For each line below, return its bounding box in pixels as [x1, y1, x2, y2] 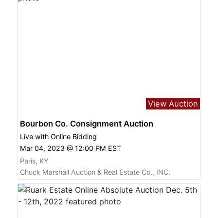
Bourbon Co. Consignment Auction [20, 119, 153, 129]
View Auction [148, 99, 198, 109]
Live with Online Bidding [20, 132, 97, 141]
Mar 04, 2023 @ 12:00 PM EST [20, 144, 121, 152]
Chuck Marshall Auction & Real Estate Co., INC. [20, 167, 170, 176]
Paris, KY [20, 156, 48, 165]
